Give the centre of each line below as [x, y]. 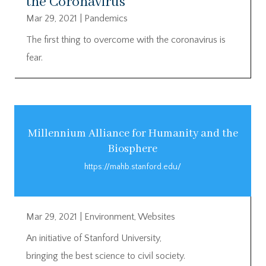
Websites [156, 216]
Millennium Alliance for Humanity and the [133, 133]
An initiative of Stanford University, [94, 238]
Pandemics [106, 19]
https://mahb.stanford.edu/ [133, 167]
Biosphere [133, 149]
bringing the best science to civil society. [106, 256]
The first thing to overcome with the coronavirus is [126, 40]
